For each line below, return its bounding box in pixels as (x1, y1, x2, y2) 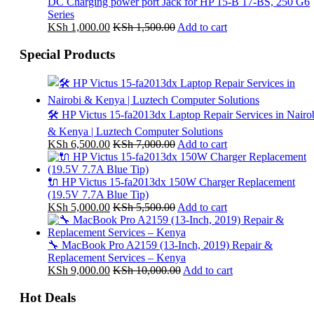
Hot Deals (20, 290, 76, 306)
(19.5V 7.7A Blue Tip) (48, 189, 149, 201)
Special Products (20, 46, 115, 62)
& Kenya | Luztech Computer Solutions (48, 125, 223, 138)
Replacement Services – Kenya (48, 252, 186, 264)
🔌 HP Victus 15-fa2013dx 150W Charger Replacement (48, 176, 295, 189)
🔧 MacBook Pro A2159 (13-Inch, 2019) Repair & (48, 239, 273, 252)
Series (48, 8, 74, 20)
